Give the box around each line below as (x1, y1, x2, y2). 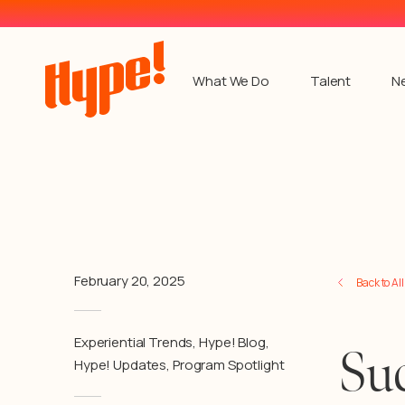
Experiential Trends (74, 333, 193, 352)
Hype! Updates (74, 355, 167, 374)
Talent (309, 71, 352, 90)
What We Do (193, 71, 269, 90)
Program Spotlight (172, 355, 285, 374)
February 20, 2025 (74, 271, 185, 290)
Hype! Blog (199, 333, 266, 352)
